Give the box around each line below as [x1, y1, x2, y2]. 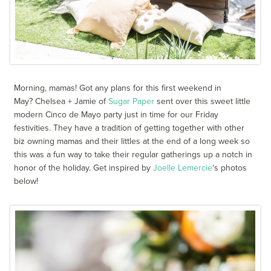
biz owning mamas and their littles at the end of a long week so [14, 136, 250, 147]
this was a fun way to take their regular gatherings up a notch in [14, 149, 253, 160]
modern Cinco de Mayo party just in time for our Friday [14, 109, 219, 120]
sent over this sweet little [154, 96, 251, 107]
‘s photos [212, 163, 247, 174]
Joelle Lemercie [153, 163, 213, 174]
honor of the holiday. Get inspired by [14, 163, 154, 174]
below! [14, 176, 39, 187]
